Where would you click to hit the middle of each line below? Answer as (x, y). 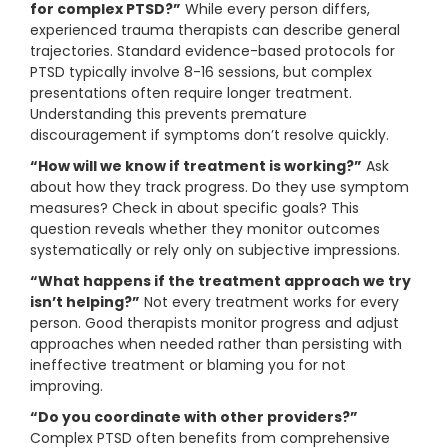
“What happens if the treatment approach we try (220, 281)
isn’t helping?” (85, 302)
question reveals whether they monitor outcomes (205, 229)
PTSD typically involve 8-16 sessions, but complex (201, 72)
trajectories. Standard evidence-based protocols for (212, 51)
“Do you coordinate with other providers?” (194, 417)
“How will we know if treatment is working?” (196, 166)
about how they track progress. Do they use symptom (219, 187)
